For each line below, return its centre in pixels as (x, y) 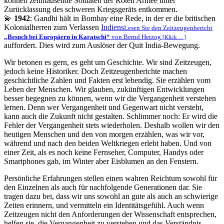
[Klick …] (174, 37)
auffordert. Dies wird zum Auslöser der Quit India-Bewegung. (102, 45)
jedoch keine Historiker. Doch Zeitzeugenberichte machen (95, 71)
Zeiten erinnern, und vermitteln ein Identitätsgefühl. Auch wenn (104, 205)
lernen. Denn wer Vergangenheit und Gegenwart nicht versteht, (104, 107)
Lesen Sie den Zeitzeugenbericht (168, 28)
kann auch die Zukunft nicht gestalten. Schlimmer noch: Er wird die (111, 116)
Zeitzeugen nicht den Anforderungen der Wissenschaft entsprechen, (110, 214)
